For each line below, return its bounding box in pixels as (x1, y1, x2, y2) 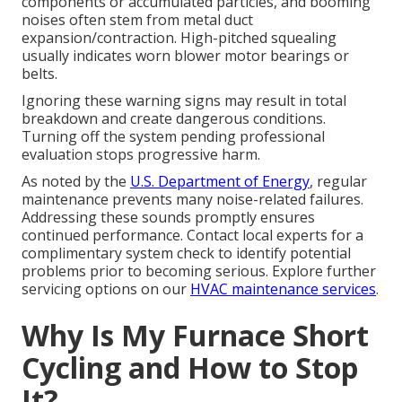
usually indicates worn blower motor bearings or (22, 46, 349, 66)
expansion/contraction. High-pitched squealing (22, 28, 336, 48)
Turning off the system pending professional (22, 127, 325, 147)
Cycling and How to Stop (22, 348, 358, 388)
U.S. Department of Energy (130, 171, 310, 192)
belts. (22, 64, 57, 84)
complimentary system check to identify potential (22, 243, 351, 264)
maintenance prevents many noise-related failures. (22, 189, 363, 210)
